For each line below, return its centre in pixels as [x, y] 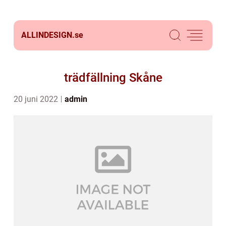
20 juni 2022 [37, 99]
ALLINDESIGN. [48, 35]
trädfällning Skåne [113, 78]
